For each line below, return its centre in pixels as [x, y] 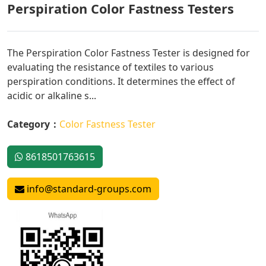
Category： [33, 124]
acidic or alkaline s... [52, 95]
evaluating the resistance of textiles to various [110, 67]
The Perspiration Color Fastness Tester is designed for [129, 53]
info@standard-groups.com [88, 189]
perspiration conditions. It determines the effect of [121, 81]
